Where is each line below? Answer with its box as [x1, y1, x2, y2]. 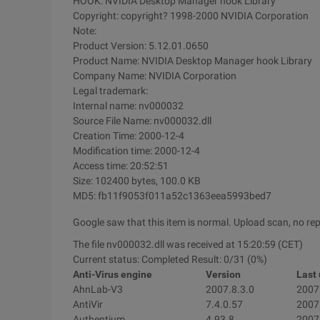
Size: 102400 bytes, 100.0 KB [73, 175, 201, 186]
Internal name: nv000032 [73, 100, 184, 111]
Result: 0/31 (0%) [191, 254, 267, 265]
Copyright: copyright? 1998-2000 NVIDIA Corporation [73, 10, 309, 21]
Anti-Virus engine [73, 269, 152, 280]
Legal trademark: [73, 85, 148, 96]
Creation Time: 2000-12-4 [73, 130, 184, 141]
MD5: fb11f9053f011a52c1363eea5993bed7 [73, 190, 271, 201]
